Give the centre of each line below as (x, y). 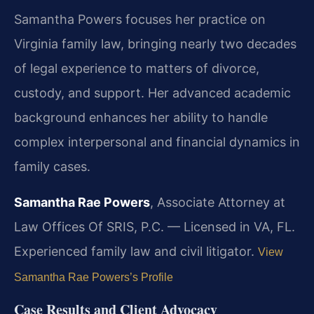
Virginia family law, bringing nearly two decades (155, 43)
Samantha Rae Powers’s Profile (94, 277)
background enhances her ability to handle (141, 117)
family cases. (52, 166)
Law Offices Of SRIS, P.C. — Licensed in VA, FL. (155, 226)
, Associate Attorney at (218, 202)
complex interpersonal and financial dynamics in (157, 142)
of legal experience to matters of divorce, (137, 68)
